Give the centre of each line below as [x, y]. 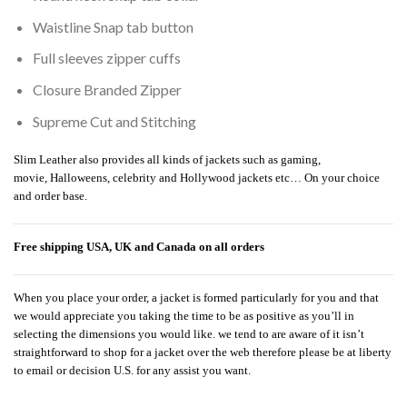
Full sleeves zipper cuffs [106, 58]
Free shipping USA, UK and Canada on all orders [139, 247]
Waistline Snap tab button [113, 26]
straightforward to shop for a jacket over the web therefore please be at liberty [203, 352]
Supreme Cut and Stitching [114, 121]
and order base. [50, 196]
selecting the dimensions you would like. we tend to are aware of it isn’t [189, 334]
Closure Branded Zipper [107, 89]
